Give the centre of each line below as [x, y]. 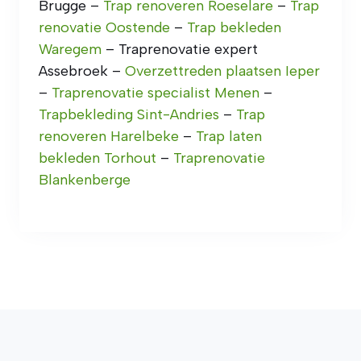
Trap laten [229, 137]
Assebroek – [82, 71]
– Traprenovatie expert [180, 50]
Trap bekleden [234, 28]
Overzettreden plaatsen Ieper [222, 71]
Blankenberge [85, 180]
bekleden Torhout [98, 158]
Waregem [70, 50]
